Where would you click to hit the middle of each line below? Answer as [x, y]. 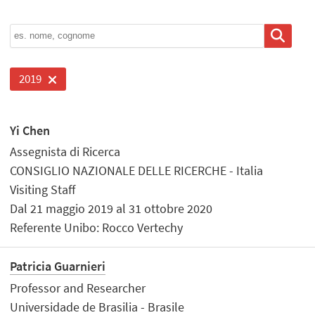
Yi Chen [30, 130]
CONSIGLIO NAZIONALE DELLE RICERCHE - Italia [137, 171]
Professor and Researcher [78, 288]
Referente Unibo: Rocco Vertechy [97, 228]
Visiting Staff [43, 190]
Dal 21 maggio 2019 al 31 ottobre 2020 [111, 209]
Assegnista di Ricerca [65, 152]
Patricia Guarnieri [58, 266]
